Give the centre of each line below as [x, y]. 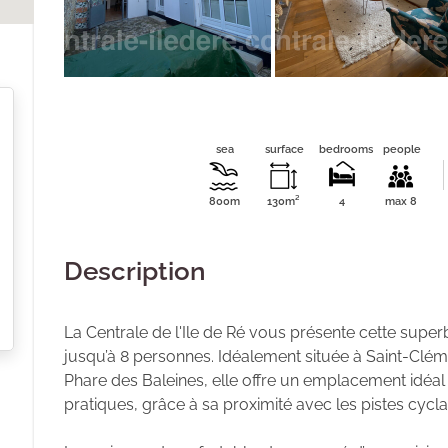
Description [135, 271]
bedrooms [346, 149]
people [402, 149]
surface [284, 149]
